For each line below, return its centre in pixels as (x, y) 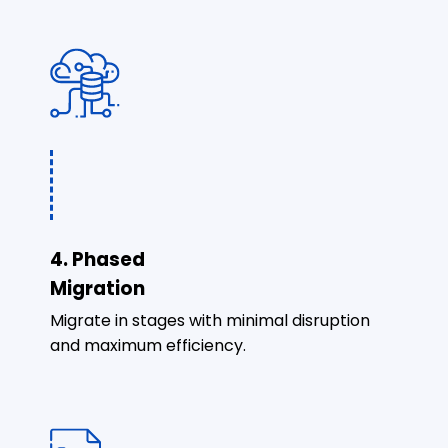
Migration (97, 288)
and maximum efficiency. (148, 345)
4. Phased (97, 259)
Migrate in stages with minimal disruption (210, 320)
